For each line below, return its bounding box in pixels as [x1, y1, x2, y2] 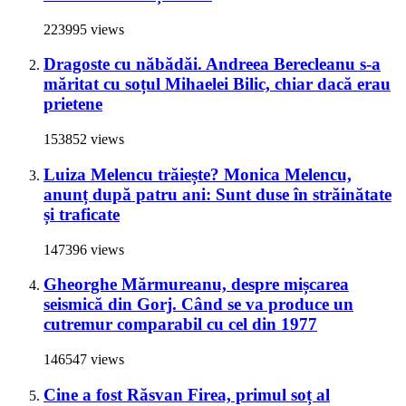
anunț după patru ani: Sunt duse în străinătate [43, 184, 391, 204]
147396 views [43, 241, 124, 257]
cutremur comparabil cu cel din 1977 [43, 314, 317, 334]
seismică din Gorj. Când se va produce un [43, 295, 353, 314]
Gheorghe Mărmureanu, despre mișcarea [43, 275, 349, 295]
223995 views [43, 21, 124, 37]
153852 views [43, 131, 124, 148]
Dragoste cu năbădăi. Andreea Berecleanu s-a [43, 54, 381, 74]
